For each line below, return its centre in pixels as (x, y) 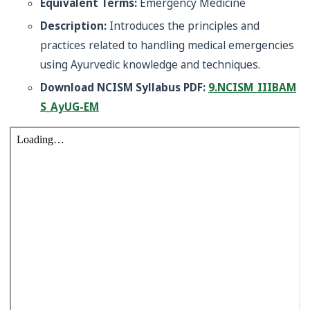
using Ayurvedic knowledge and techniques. (150, 65)
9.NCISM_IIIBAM (252, 88)
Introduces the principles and (183, 26)
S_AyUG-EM (70, 107)
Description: (73, 26)
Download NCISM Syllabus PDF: (124, 88)
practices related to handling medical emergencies (167, 45)
